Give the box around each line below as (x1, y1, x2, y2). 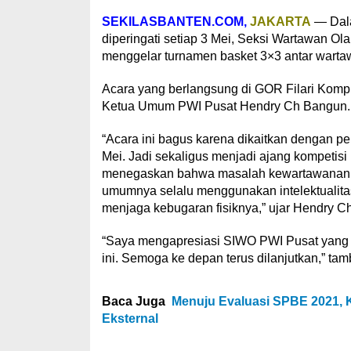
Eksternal (101, 312, 158, 325)
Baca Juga (101, 295, 165, 308)
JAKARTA (249, 15, 311, 28)
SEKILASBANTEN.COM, (101, 15, 247, 28)
